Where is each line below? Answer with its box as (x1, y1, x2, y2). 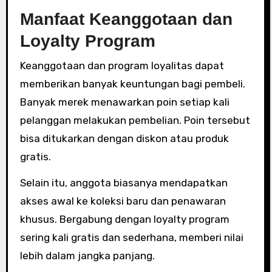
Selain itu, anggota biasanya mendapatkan (19, 176, 228, 189)
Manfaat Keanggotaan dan (19, 10, 233, 29)
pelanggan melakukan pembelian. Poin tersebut (19, 114, 250, 126)
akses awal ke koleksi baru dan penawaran (19, 194, 226, 207)
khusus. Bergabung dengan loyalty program (19, 212, 229, 225)
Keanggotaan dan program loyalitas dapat (19, 59, 224, 72)
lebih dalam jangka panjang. (19, 249, 155, 262)
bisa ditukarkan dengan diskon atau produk (19, 132, 229, 144)
